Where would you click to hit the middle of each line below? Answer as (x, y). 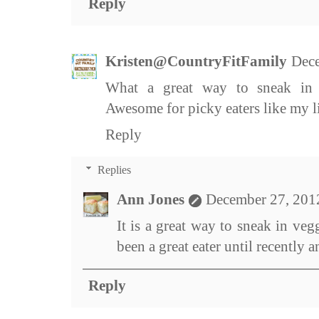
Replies (114, 170)
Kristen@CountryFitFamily (196, 62)
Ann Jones (151, 200)
